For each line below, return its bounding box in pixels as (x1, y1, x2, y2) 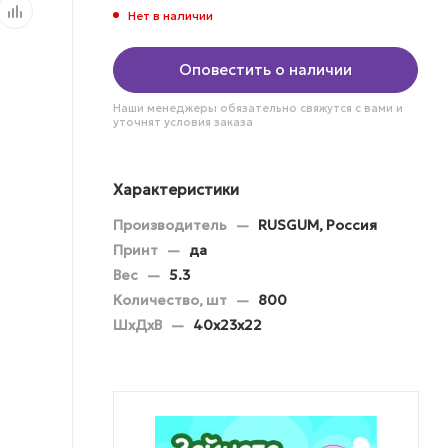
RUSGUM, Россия (258, 215, 377, 234)
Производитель (113, 215, 230, 234)
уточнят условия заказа (113, 114, 253, 129)
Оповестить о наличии (179, 59, 352, 79)
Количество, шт (113, 290, 230, 309)
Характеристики (113, 179, 239, 199)
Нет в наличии (128, 7, 213, 23)
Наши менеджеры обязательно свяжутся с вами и (113, 100, 403, 115)
